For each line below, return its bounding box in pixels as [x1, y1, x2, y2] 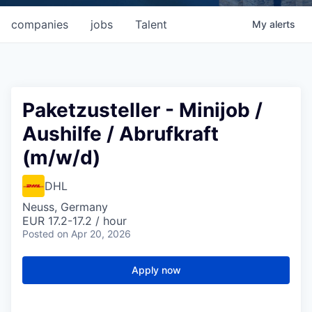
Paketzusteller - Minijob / [22, 98, 263, 122]
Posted [22, 228, 54, 240]
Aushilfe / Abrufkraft [22, 122, 219, 146]
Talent [135, 17, 167, 31]
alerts [270, 18, 295, 30]
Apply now [131, 264, 181, 276]
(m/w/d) [22, 146, 100, 169]
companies [11, 17, 68, 31]
